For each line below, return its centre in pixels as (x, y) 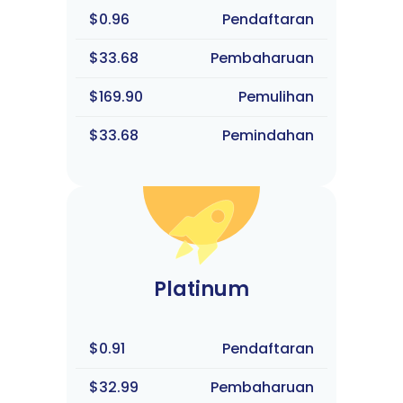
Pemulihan (276, 97)
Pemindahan (268, 135)
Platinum (201, 289)
